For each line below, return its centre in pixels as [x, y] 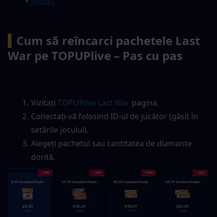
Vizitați [44, 102]
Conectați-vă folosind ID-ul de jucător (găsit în [114, 116]
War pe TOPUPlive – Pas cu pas [95, 55]
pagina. [144, 102]
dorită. [43, 157]
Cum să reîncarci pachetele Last [108, 40]
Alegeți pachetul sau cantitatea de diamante [111, 143]
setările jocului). [60, 130]
